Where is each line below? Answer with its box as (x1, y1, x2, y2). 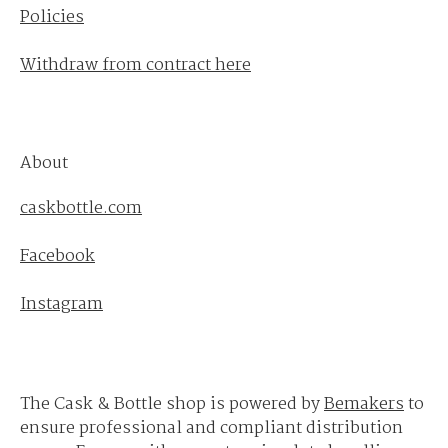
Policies (20, 4, 84, 31)
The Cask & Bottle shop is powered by (20, 391, 324, 418)
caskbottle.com (20, 195, 142, 222)
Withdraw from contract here (20, 52, 251, 79)
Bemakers (324, 391, 404, 418)
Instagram (20, 291, 103, 318)
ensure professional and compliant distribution (20, 415, 403, 442)
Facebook (20, 243, 95, 270)
